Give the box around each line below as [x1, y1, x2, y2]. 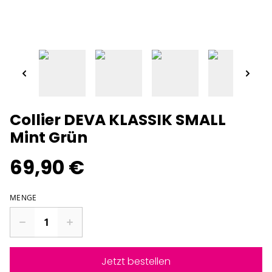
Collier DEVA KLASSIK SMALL [10, 109, 226, 131]
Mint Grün [10, 127, 87, 149]
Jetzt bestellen [101, 254, 171, 269]
